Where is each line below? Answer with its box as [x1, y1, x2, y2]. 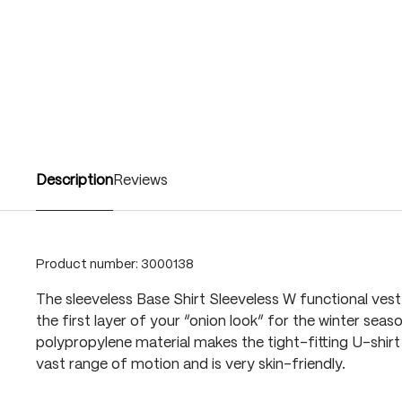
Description [36, 174, 113, 188]
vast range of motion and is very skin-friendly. [36, 358, 345, 371]
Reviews [113, 174, 168, 188]
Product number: [36, 258, 141, 271]
